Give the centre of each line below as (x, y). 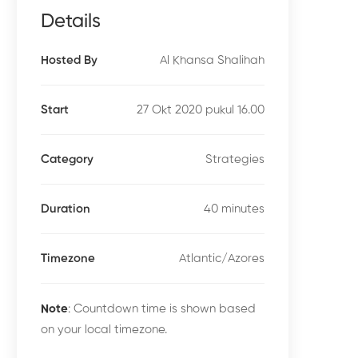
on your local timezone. (104, 330)
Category (67, 159)
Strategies (235, 159)
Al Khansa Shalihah (212, 60)
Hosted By (69, 60)
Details (71, 22)
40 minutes (234, 209)
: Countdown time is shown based (162, 309)
